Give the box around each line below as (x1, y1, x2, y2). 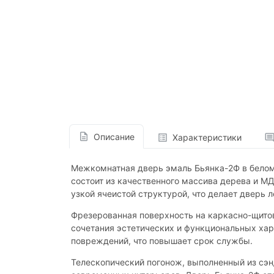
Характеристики (172, 132, 242, 143)
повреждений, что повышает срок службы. (71, 235, 253, 246)
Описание (93, 131, 135, 142)
